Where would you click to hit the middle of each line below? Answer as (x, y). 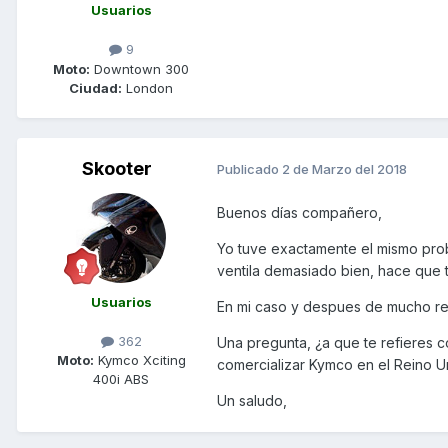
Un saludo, (252, 400)
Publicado (249, 169)
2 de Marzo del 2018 (344, 169)
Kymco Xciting (139, 359)
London (147, 87)
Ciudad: (95, 87)
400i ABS (121, 378)
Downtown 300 (139, 68)
